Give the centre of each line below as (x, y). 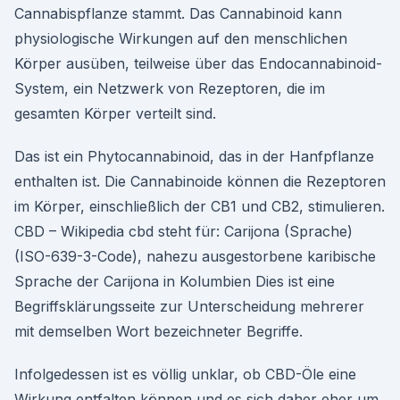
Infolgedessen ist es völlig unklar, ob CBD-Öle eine (185, 374)
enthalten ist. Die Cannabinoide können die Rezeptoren (200, 181)
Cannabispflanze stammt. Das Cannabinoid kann (178, 13)
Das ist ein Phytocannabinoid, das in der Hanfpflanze (194, 156)
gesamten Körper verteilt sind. (115, 113)
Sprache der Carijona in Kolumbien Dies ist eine (175, 281)
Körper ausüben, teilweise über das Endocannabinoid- (198, 63)
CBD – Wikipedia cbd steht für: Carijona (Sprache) (183, 231)
